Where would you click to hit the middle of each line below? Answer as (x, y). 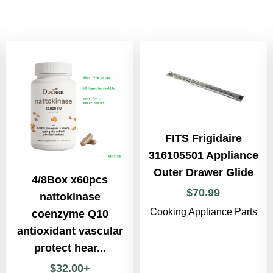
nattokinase (70, 197)
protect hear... (70, 248)
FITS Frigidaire (203, 139)
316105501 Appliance (203, 156)
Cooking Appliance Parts (203, 212)
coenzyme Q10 (70, 214)
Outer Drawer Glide (203, 173)
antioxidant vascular (70, 231)
